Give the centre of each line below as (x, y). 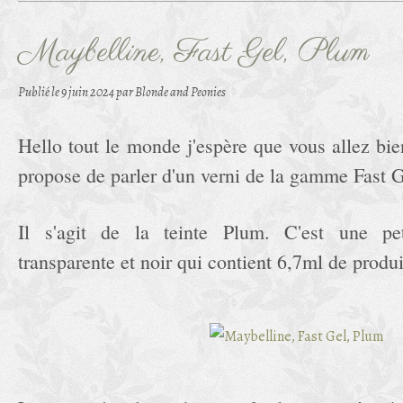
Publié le (40, 92)
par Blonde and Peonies (171, 92)
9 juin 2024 (89, 92)
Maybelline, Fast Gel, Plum (193, 53)
